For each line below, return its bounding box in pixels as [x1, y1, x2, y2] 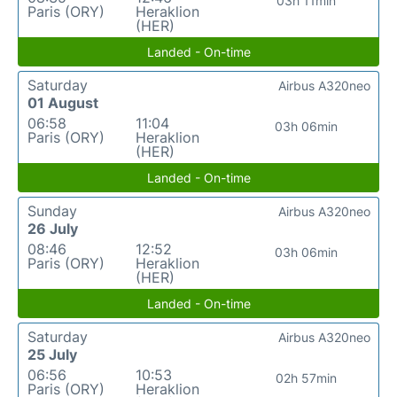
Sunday [27, 201, 77, 220]
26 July [27, 219, 78, 237]
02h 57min [276, 370, 338, 385]
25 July [27, 345, 77, 363]
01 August [27, 93, 98, 112]
